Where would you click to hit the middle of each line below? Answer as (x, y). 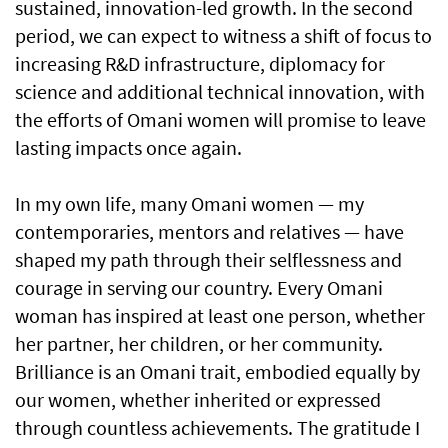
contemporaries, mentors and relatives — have (209, 231)
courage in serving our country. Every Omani (199, 287)
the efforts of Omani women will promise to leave (220, 119)
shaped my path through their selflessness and (208, 259)
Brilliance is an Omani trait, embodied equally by (217, 371)
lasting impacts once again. (128, 147)
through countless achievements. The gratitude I (217, 427)
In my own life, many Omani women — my (189, 203)
